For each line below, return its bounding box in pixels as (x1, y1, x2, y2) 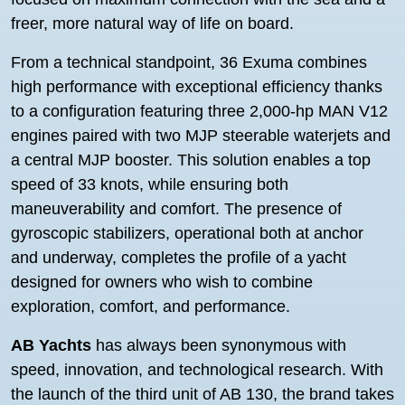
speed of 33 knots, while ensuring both (11, 175, 288, 193)
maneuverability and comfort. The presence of (11, 200, 342, 218)
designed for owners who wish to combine (11, 273, 313, 291)
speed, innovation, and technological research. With (11, 361, 383, 379)
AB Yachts (11, 336, 91, 354)
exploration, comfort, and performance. (11, 297, 290, 316)
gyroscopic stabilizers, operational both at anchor (11, 224, 363, 242)
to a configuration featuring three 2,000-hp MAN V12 (11, 102, 388, 120)
